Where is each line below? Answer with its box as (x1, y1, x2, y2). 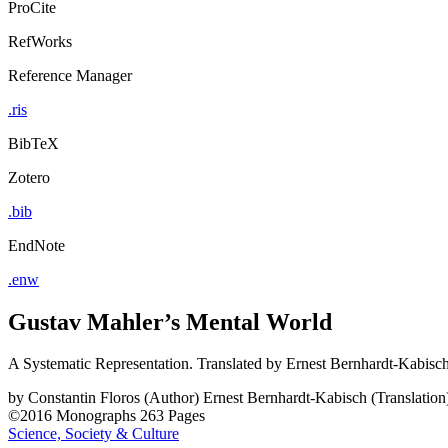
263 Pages (140, 407, 205, 425)
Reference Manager (8, 66, 132, 84)
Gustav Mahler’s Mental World (8, 308, 332, 335)
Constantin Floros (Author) (28, 389, 199, 407)
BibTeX (8, 134, 59, 152)
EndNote (8, 236, 65, 254)
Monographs (56, 407, 136, 425)
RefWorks (8, 32, 72, 50)
